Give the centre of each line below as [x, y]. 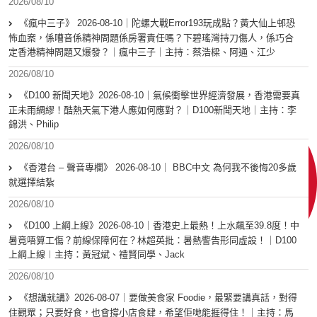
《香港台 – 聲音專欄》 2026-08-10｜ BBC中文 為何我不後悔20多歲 [158, 168]
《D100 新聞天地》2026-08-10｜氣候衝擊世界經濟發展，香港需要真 [160, 96]
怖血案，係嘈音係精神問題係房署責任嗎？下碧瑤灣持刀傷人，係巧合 [151, 38]
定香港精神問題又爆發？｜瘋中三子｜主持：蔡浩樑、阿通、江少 [142, 52]
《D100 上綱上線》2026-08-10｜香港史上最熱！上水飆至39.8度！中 [159, 226]
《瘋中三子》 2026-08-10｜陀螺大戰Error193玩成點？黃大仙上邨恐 [157, 23]
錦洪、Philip [34, 125]
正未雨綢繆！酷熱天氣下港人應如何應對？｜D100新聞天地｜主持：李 [152, 110]
